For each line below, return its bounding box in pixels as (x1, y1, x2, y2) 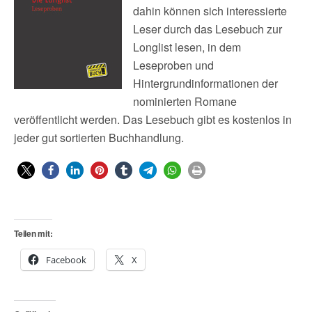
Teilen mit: (14, 227, 53, 240)
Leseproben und (133, 57, 214, 73)
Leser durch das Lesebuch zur (133, 21, 282, 37)
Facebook (46, 253, 86, 266)
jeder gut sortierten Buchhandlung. (14, 130, 184, 146)
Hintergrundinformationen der (133, 75, 278, 91)
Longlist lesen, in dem (133, 39, 241, 55)
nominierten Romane (133, 93, 237, 109)
